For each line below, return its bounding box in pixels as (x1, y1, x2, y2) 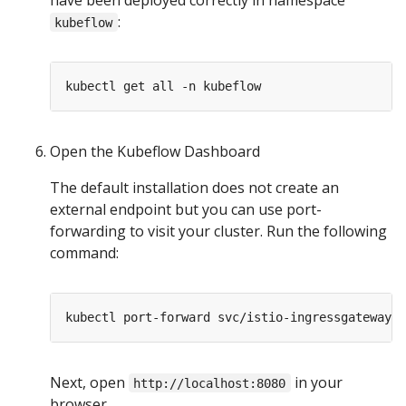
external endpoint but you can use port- (50, 198, 322, 219)
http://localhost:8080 (133, 375, 286, 391)
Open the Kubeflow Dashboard (50, 140, 260, 161)
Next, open (50, 372, 129, 392)
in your (290, 372, 343, 392)
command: (50, 242, 119, 263)
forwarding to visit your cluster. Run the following (50, 220, 387, 241)
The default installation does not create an (50, 177, 339, 198)
